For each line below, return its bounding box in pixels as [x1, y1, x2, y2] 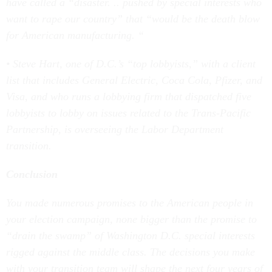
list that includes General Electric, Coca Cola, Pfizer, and [6, 74, 262, 86]
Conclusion [6, 168, 58, 180]
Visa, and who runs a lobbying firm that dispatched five [6, 90, 251, 103]
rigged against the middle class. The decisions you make [6, 246, 255, 258]
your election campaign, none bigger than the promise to [6, 213, 257, 225]
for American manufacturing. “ [6, 29, 144, 41]
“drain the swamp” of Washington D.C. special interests [6, 229, 255, 242]
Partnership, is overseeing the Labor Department [6, 123, 223, 135]
